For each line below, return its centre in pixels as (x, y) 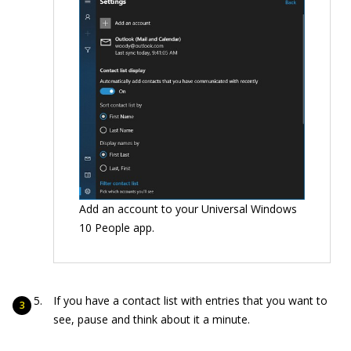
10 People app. (117, 228)
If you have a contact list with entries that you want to (190, 301)
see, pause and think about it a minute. (152, 320)
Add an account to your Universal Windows (188, 209)
